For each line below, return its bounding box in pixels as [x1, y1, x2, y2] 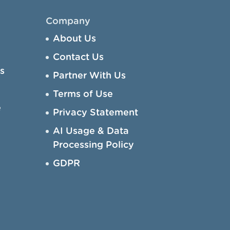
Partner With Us [53, 71, 126, 81]
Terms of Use [53, 89, 113, 99]
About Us [53, 34, 97, 44]
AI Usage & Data [53, 126, 129, 136]
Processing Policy [53, 140, 135, 150]
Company [46, 16, 91, 26]
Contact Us [53, 52, 104, 62]
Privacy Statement [53, 108, 139, 118]
